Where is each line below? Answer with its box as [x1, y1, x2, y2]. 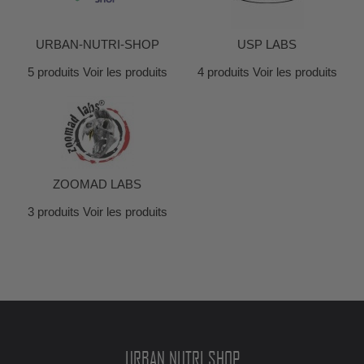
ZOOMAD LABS [53, 177, 141, 191]
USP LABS [237, 37, 297, 51]
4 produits [197, 65, 249, 79]
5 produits [27, 65, 80, 79]
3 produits [27, 205, 80, 219]
